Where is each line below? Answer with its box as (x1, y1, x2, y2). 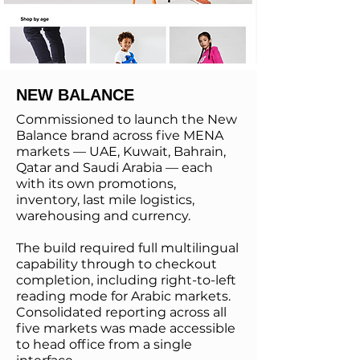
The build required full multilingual (16, 240, 239, 256)
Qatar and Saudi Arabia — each (16, 160, 213, 175)
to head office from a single (16, 337, 192, 352)
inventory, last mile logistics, (16, 192, 194, 207)
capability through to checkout (16, 256, 217, 272)
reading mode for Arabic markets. (16, 288, 231, 304)
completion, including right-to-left (16, 272, 236, 288)
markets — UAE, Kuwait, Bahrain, (16, 144, 226, 159)
